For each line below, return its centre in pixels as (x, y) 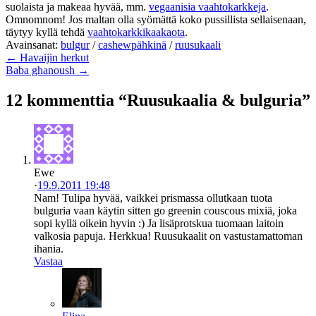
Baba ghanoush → (47, 71)
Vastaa (48, 262)
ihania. (49, 249)
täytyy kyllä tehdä (47, 32)
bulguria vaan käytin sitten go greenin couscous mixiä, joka (165, 211)
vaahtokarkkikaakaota (136, 32)
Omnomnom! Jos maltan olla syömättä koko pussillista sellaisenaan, (156, 20)
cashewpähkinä (132, 45)
